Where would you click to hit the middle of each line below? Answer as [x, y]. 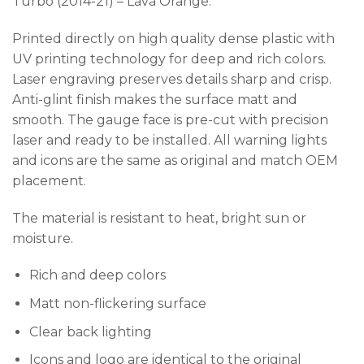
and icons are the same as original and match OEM [175, 160]
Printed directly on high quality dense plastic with [173, 38]
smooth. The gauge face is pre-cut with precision [170, 119]
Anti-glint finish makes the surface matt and [155, 99]
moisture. [43, 238]
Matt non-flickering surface [117, 303]
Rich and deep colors [97, 275]
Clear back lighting [90, 331]
